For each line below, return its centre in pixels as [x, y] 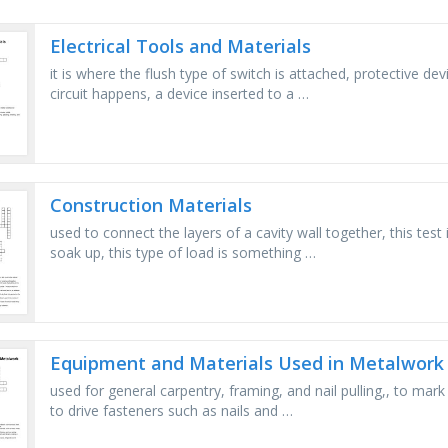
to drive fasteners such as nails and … [172, 411]
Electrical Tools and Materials [181, 46]
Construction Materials [151, 204]
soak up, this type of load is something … [183, 252]
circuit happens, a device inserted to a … [180, 94]
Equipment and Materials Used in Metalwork [247, 363]
